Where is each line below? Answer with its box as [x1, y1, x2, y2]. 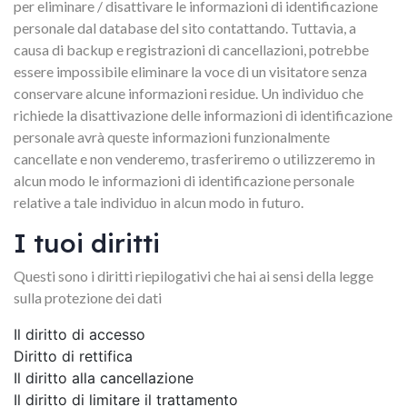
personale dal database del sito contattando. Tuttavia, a [14, 19, 356, 36]
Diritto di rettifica [14, 347, 133, 365]
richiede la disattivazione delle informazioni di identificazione [14, 106, 392, 124]
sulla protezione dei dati [14, 289, 162, 306]
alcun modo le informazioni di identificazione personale [14, 172, 354, 189]
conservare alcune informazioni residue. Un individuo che [14, 84, 363, 102]
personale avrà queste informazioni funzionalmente [14, 128, 330, 145]
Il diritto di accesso [14, 325, 145, 343]
